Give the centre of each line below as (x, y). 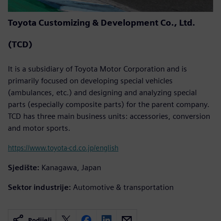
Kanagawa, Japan (71, 167)
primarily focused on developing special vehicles (90, 80)
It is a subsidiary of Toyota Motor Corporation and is (97, 69)
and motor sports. (39, 128)
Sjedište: (24, 167)
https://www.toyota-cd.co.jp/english (63, 147)
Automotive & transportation (123, 187)
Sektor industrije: (39, 187)
